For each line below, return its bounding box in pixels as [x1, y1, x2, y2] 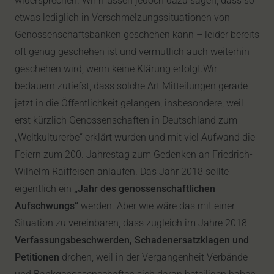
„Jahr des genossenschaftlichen [74, 183, 215, 194]
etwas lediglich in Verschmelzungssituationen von [15, 12, 230, 23]
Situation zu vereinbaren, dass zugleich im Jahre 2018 [15, 217, 247, 229]
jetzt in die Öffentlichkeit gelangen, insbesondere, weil [15, 97, 243, 109]
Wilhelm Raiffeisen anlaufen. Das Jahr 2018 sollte [15, 166, 229, 177]
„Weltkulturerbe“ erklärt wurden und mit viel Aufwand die [15, 131, 255, 143]
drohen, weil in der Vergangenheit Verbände [59, 251, 248, 263]
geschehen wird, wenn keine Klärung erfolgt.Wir [15, 63, 217, 75]
